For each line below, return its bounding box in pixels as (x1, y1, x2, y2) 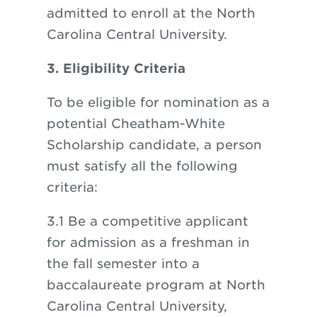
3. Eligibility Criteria (46, 61, 185, 76)
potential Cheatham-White (46, 116, 225, 131)
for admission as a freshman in (46, 235, 250, 250)
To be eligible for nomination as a (46, 95, 270, 110)
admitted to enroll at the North (46, 6, 255, 21)
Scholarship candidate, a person (46, 137, 262, 152)
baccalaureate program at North (46, 277, 265, 292)
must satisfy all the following (46, 158, 238, 173)
